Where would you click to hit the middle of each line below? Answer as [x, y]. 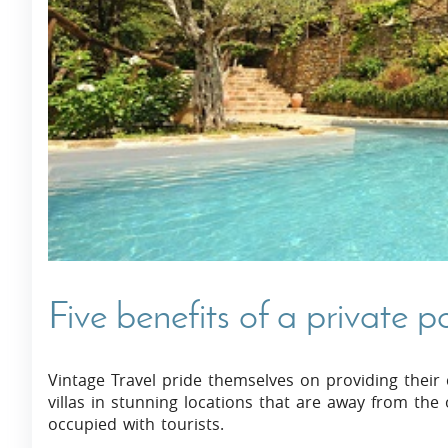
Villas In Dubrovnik [136, 56]
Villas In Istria [114, 96]
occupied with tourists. [136, 424]
